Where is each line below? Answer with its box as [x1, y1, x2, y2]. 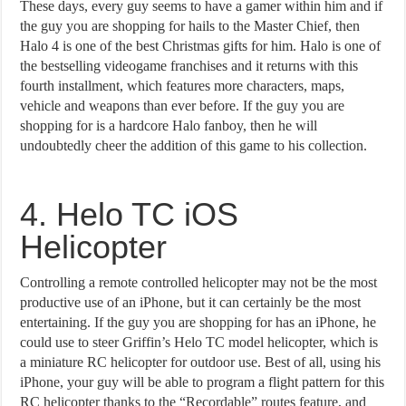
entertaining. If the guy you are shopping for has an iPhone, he [20, 314, 377, 330]
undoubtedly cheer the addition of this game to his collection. [20, 137, 368, 153]
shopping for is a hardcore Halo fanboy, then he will [20, 117, 318, 133]
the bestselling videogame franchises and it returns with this [20, 57, 359, 73]
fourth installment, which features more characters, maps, [20, 77, 345, 93]
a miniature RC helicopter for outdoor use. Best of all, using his [20, 353, 382, 370]
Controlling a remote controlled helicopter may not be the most [20, 274, 378, 290]
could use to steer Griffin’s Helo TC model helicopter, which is [20, 333, 379, 350]
